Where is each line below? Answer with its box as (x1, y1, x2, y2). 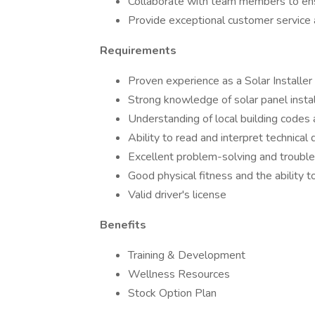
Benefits (100, 217, 146, 233)
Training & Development (128, 247, 245, 263)
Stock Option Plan (128, 285, 217, 301)
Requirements (100, 43, 176, 58)
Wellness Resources (128, 266, 230, 282)
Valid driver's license (128, 187, 226, 202)
